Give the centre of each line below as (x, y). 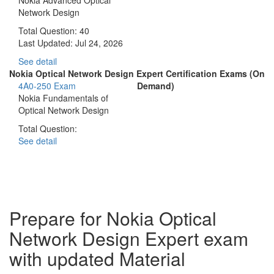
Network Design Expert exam (129, 238)
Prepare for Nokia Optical (113, 218)
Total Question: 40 (54, 30)
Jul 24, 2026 (98, 43)
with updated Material (97, 258)
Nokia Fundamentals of (63, 98)
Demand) (156, 85)
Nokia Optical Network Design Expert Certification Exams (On (137, 73)
